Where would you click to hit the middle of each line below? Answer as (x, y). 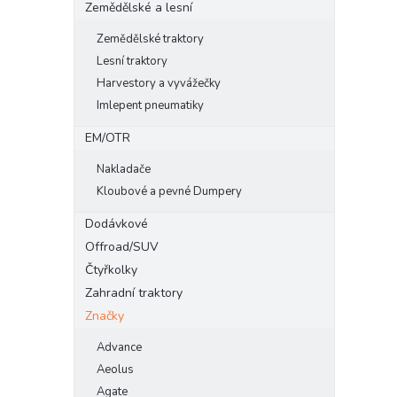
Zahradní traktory (134, 292)
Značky (105, 315)
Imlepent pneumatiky (150, 105)
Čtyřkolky (111, 269)
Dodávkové (117, 223)
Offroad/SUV (122, 246)
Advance (119, 347)
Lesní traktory (132, 61)
